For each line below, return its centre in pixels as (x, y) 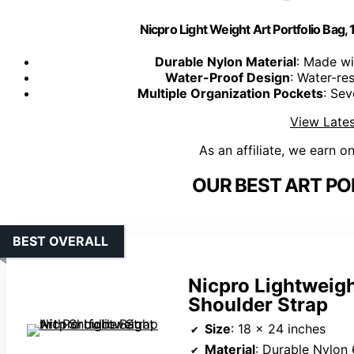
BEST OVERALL (60, 241)
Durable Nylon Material (225, 62)
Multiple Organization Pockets (230, 94)
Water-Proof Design (227, 78)
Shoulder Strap (258, 305)
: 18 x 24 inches (278, 329)
